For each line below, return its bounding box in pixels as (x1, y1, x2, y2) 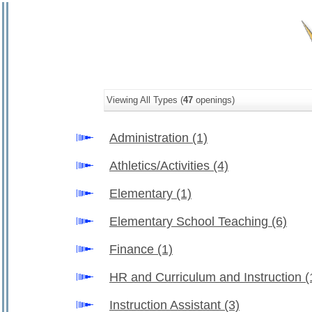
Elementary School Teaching (109, 214, 272, 228)
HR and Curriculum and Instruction (109, 270, 305, 284)
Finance (109, 242, 157, 256)
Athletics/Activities (109, 159, 213, 173)
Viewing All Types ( (107, 95, 183, 105)
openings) (193, 95, 235, 105)
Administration (109, 131, 192, 145)
